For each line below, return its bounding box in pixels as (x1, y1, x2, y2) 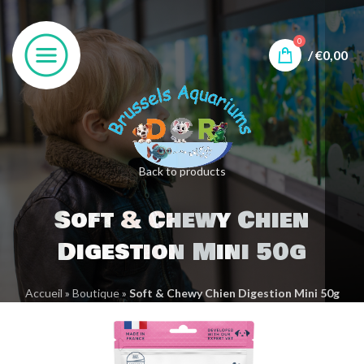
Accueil (24, 286, 63, 301)
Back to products (138, 164, 226, 179)
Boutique (71, 286, 119, 301)
